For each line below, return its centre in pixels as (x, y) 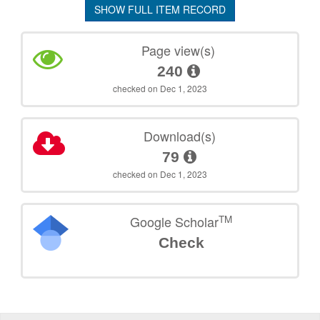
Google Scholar (175, 222)
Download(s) (179, 136)
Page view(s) (179, 50)
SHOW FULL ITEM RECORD (160, 10)
